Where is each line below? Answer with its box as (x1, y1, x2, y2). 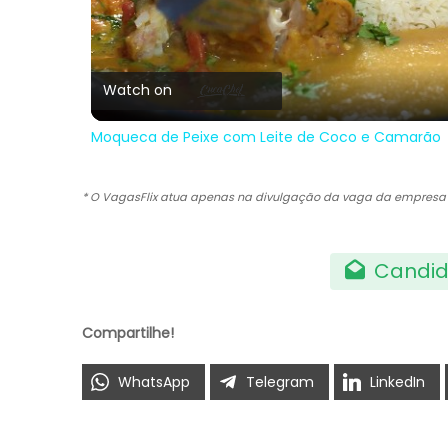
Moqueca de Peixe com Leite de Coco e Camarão (90, 126, 441, 147)
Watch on (102, 80, 172, 101)
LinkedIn (370, 371, 425, 392)
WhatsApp (118, 371, 190, 392)
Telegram (246, 371, 314, 392)
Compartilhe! (82, 322, 174, 343)
